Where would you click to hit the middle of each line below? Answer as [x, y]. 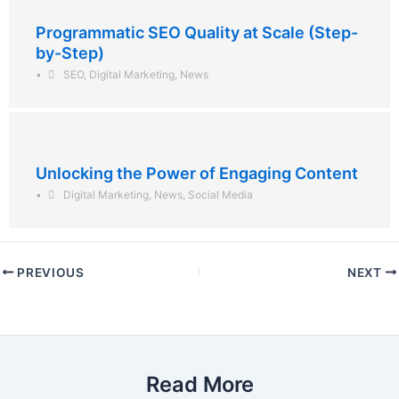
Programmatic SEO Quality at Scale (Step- [197, 32]
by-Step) [70, 53]
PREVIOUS [49, 272]
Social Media [221, 194]
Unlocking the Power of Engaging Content [197, 173]
